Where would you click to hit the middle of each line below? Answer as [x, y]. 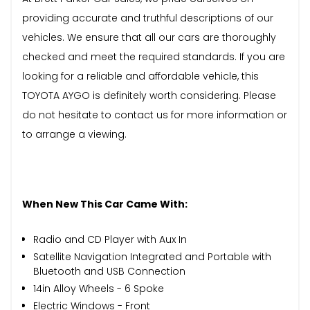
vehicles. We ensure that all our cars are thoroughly [149, 37]
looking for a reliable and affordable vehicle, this [140, 76]
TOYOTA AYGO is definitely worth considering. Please [149, 95]
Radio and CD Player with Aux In [110, 239]
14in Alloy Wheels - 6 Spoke [99, 288]
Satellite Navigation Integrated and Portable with [152, 256]
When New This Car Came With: [105, 204]
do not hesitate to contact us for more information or [155, 115]
